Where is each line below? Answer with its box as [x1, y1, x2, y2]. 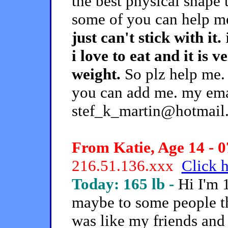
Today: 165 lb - [71, 175, 178, 193]
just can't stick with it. [71, 28, 221, 46]
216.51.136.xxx [71, 157, 182, 175]
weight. [71, 65, 121, 83]
